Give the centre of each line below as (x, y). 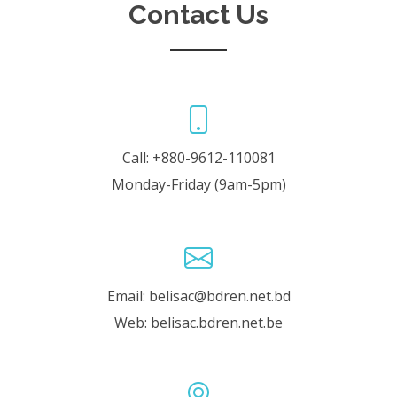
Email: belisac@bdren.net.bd (198, 296)
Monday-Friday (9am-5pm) (198, 184)
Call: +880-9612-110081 (198, 157)
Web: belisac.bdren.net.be (198, 322)
